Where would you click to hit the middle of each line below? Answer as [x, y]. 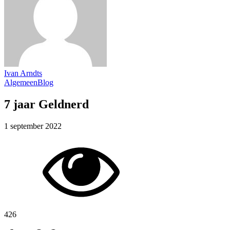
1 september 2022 [33, 126]
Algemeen [21, 82]
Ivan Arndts [23, 73]
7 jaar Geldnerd [46, 104]
